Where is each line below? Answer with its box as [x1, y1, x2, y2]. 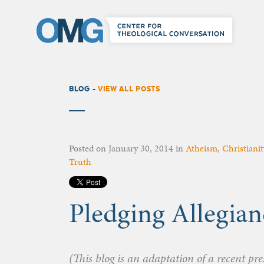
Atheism [186, 141, 217, 156]
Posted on [69, 141, 108, 156]
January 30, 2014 [108, 141, 173, 156]
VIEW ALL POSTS [97, 84, 160, 94]
